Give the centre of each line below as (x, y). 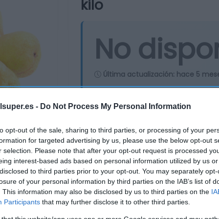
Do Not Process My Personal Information (116, 106)
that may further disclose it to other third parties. (115, 202)
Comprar (130, 115)
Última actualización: (139, 75)
